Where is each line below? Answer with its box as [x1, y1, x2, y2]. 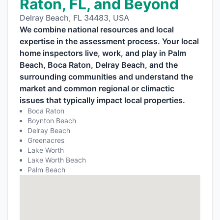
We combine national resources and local [20, 25, 174, 35]
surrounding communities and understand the [20, 72, 193, 82]
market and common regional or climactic [20, 83, 174, 94]
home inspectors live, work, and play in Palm [20, 48, 186, 58]
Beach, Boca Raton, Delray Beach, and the [20, 60, 178, 70]
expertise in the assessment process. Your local [20, 36, 199, 47]
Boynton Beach [27, 116, 76, 125]
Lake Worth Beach [27, 156, 86, 165]
